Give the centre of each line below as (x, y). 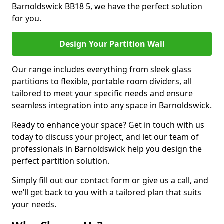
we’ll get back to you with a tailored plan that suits (107, 192)
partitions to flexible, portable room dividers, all (102, 81)
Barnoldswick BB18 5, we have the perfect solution (107, 6)
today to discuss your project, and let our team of (105, 137)
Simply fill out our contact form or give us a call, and (110, 180)
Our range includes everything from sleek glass (102, 69)
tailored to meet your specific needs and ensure (102, 93)
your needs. (34, 204)
